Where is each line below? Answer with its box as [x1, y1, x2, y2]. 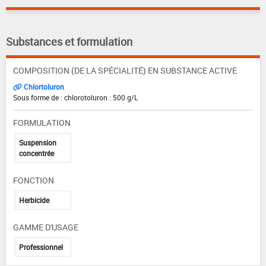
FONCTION [13, 174, 54, 186]
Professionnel [19, 242, 63, 252]
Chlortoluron [22, 81, 64, 91]
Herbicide [19, 195, 49, 205]
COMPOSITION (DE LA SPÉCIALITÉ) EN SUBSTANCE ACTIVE [13, 64, 237, 76]
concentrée [19, 148, 54, 158]
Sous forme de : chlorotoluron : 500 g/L [13, 92, 138, 102]
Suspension [19, 137, 56, 147]
